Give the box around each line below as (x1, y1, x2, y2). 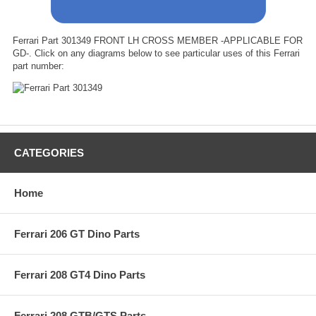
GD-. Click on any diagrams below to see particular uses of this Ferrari (13, 47, 300, 59)
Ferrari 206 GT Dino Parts (14, 227, 140, 240)
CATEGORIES (14, 146, 84, 159)
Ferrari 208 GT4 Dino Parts (14, 268, 145, 281)
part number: (13, 60, 64, 71)
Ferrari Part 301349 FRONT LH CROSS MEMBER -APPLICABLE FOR (13, 35, 303, 46)
